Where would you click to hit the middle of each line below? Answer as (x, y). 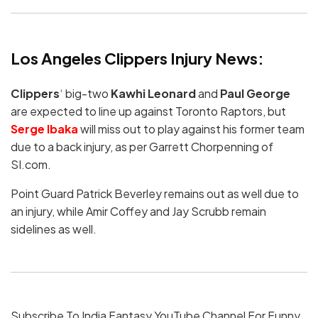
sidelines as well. (54, 229)
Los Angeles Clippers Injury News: (137, 58)
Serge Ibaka (44, 128)
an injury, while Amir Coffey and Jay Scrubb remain (138, 211)
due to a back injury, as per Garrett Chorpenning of (142, 146)
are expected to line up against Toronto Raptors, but (148, 111)
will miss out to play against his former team (191, 128)
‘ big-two (85, 93)
